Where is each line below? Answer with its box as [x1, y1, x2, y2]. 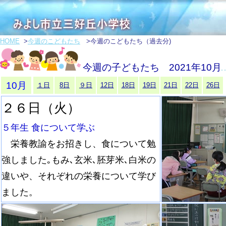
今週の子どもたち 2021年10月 [83, 62, 221, 73]
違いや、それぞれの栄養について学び [2, 171, 156, 181]
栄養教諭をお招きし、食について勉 [2, 139, 156, 149]
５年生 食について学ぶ [2, 123, 95, 133]
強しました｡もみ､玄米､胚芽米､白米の [2, 155, 156, 165]
